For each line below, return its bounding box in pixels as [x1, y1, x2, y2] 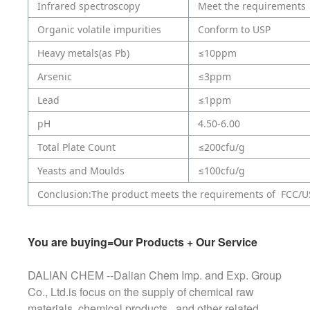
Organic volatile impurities [37, 23, 161, 37]
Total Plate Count [37, 140, 116, 154]
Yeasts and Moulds [37, 164, 125, 178]
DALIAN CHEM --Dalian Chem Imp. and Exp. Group [28, 267, 282, 284]
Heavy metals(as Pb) [37, 46, 129, 60]
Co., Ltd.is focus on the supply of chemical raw [28, 284, 254, 300]
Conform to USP [197, 23, 271, 37]
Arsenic [37, 70, 72, 84]
